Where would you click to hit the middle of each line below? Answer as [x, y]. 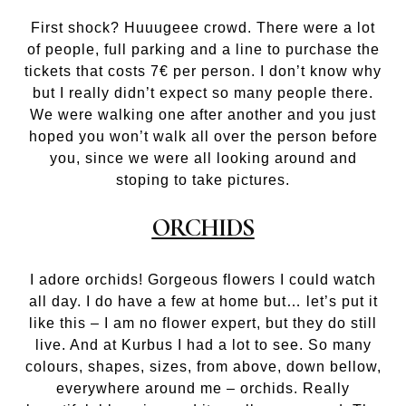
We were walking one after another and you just [203, 114]
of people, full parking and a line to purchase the [203, 49]
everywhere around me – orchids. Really [203, 388]
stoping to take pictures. [203, 179]
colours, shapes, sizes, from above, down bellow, [203, 366]
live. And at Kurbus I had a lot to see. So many [203, 344]
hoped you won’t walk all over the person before [203, 136]
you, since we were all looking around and [203, 158]
